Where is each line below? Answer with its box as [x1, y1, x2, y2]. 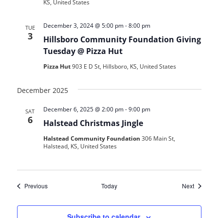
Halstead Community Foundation [43, 134, 142, 143]
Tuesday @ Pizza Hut [43, 46, 123, 57]
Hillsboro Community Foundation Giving [43, 34, 201, 45]
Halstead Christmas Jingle [43, 118, 143, 129]
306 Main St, [141, 134, 175, 143]
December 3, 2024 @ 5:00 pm [43, 21, 124, 30]
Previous [24, 182, 48, 190]
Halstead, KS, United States [43, 142, 117, 151]
